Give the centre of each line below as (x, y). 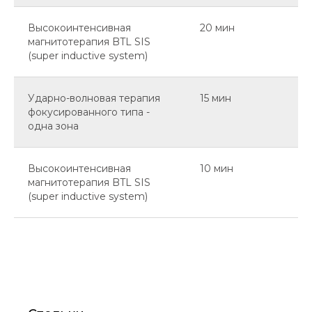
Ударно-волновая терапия (94, 99)
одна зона (53, 126)
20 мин (217, 28)
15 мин (216, 99)
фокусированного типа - (89, 112)
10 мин (217, 169)
